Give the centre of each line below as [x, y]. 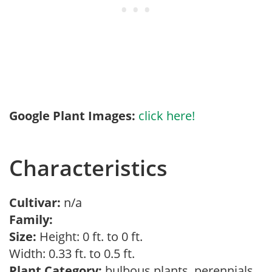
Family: [31, 219]
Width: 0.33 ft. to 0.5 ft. [75, 253]
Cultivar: [36, 202]
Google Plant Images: [72, 116]
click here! [167, 116]
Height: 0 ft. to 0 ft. [90, 236]
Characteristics [88, 168]
